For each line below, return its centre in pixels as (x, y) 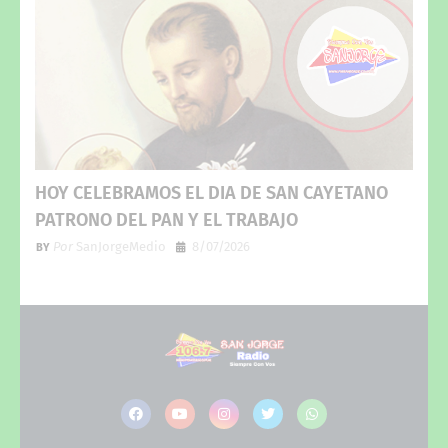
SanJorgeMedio (119, 246)
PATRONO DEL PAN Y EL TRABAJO (166, 219)
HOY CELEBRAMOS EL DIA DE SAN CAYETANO (211, 192)
